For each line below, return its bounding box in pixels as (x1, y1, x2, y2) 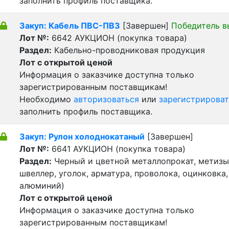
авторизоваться (74, 94, 139, 104)
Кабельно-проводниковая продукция (52, 45, 205, 55)
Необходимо (19, 94, 74, 104)
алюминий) (19, 180, 64, 191)
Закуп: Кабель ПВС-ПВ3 (19, 20, 120, 31)
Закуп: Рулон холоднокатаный (19, 131, 145, 142)
